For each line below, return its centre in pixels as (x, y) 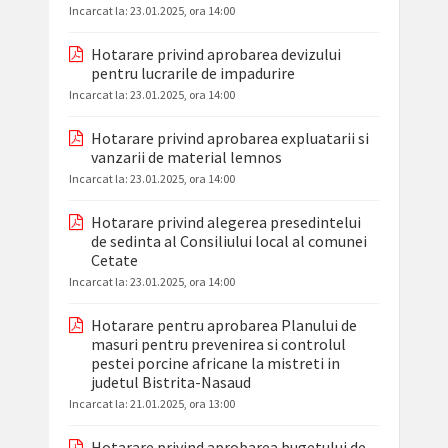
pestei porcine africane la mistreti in (215, 363)
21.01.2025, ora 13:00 (182, 404)
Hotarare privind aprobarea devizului (215, 54)
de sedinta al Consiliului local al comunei (228, 241)
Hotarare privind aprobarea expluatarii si (229, 138)
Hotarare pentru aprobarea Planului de (223, 325)
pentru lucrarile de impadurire (192, 73)
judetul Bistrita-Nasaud (170, 382)
